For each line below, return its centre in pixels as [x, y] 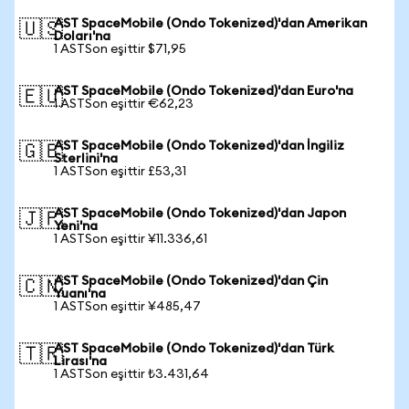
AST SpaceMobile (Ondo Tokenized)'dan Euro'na [204, 91]
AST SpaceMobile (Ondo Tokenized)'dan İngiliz [199, 146]
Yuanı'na [80, 294]
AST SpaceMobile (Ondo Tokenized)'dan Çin [191, 281]
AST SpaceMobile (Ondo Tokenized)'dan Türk [194, 349]
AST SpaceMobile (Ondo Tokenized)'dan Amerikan [210, 24]
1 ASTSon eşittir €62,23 [124, 104]
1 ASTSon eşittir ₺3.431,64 [131, 374]
